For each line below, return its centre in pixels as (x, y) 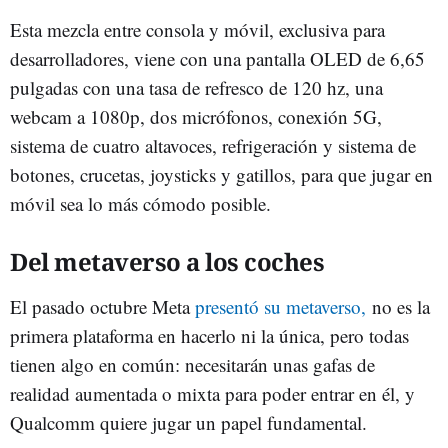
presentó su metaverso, (280, 307)
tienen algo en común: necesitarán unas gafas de (192, 365)
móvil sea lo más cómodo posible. (143, 204)
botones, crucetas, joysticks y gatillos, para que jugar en (221, 175)
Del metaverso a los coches (167, 262)
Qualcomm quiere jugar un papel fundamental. (191, 423)
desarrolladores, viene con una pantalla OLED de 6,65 (217, 59)
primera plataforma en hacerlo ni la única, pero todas (209, 336)
